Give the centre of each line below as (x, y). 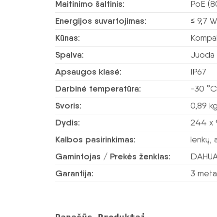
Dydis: (68, 123)
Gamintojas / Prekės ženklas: (113, 156)
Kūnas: (68, 38)
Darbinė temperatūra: (98, 89)
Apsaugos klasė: (88, 72)
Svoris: (68, 106)
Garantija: (74, 173)
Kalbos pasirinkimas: (95, 139)
